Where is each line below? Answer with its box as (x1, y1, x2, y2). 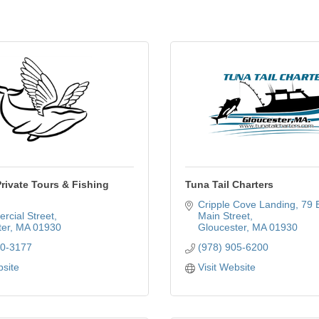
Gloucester (197, 221, 246, 233)
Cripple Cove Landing (197, 199, 296, 210)
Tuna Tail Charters (185, 179, 273, 190)
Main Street (197, 210, 250, 221)
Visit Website (197, 261, 256, 273)
